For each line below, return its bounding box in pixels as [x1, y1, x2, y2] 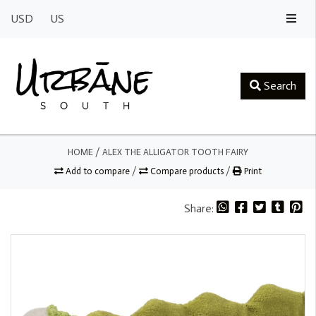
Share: [184, 201, 217, 215]
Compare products [148, 165, 226, 176]
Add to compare [63, 165, 132, 176]
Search [261, 78, 296, 92]
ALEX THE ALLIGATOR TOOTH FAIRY [102, 146, 248, 157]
